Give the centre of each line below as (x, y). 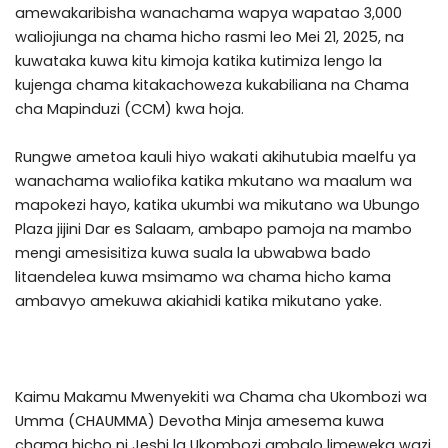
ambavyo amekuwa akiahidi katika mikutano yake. (198, 301)
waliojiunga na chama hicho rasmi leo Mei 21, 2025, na (209, 37)
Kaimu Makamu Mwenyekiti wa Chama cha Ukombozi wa (221, 397)
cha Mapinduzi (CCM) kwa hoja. (129, 109)
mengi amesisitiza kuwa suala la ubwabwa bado (193, 253)
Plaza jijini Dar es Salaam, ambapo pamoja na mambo (213, 229)
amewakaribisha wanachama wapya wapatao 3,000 (208, 13)
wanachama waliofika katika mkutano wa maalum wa (213, 181)
